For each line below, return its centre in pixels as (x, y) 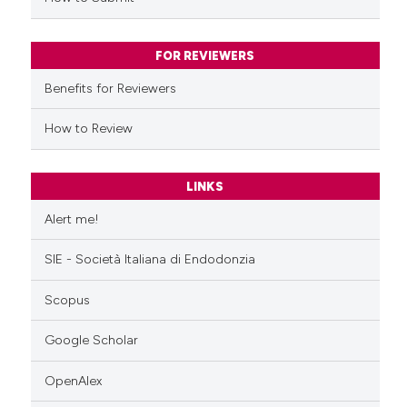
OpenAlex (73, 381)
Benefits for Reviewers (110, 88)
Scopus (67, 300)
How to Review (88, 129)
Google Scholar (91, 341)
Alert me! (71, 219)
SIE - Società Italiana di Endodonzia (149, 260)
